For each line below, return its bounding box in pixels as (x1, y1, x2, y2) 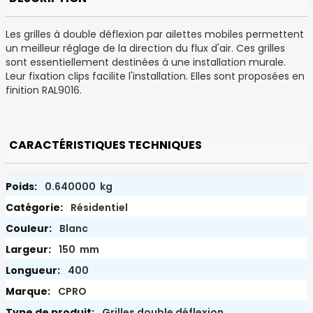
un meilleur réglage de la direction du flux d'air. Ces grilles (6, 41, 285, 55)
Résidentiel (68, 200, 128, 214)
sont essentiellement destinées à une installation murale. (6, 54, 286, 69)
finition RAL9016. (6, 82, 82, 97)
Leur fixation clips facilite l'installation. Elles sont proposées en (6, 68, 305, 83)
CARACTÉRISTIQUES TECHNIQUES (9, 136, 202, 153)
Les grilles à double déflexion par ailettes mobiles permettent (6, 27, 304, 41)
